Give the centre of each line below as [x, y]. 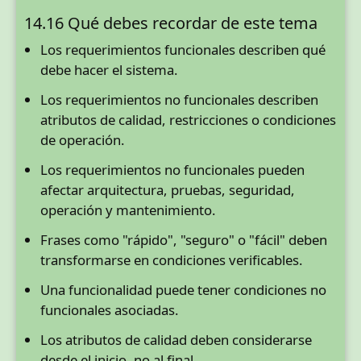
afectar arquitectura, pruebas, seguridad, [168, 190]
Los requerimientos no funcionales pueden [172, 170]
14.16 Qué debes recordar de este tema [171, 23]
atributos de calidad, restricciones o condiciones [188, 120]
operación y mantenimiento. [128, 210]
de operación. [83, 140]
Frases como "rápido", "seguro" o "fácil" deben [184, 240]
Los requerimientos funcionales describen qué [183, 50]
